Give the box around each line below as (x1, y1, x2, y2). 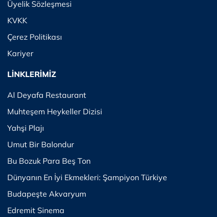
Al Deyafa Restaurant (7, 90, 86, 100)
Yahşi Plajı (7, 123, 44, 133)
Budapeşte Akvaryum (7, 188, 86, 199)
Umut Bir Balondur (7, 139, 74, 149)
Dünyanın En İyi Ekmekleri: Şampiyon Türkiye (7, 172, 167, 182)
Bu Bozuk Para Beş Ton (7, 155, 91, 166)
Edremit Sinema (7, 205, 64, 215)
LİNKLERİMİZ (7, 69, 56, 79)
